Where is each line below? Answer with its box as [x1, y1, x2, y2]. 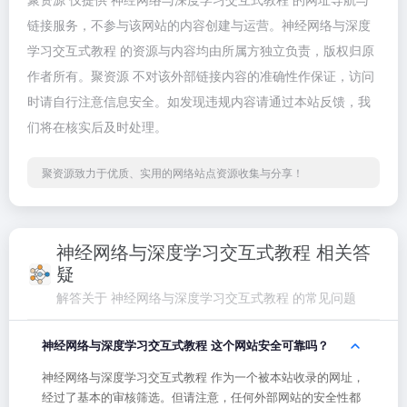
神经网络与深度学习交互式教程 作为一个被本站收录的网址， [42, 368, 364, 385]
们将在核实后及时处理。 [27, 117, 167, 135]
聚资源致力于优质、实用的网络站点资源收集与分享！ [42, 164, 303, 180]
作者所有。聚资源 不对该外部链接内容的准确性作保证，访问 [27, 66, 374, 84]
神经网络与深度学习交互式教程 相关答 [56, 238, 371, 264]
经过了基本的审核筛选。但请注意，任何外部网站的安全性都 [42, 388, 361, 405]
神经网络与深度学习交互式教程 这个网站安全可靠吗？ [42, 336, 329, 353]
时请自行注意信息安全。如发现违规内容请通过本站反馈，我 [27, 92, 371, 110]
